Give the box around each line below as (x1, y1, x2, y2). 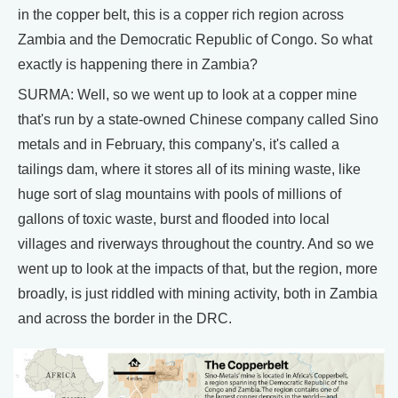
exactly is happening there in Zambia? (18, 57, 258, 73)
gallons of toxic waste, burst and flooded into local (18, 211, 330, 227)
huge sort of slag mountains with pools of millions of (18, 187, 341, 203)
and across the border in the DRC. (18, 311, 232, 327)
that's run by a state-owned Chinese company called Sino (18, 112, 378, 128)
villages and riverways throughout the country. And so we (18, 236, 374, 252)
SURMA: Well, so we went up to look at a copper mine (18, 87, 357, 103)
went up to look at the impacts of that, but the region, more (18, 261, 378, 277)
